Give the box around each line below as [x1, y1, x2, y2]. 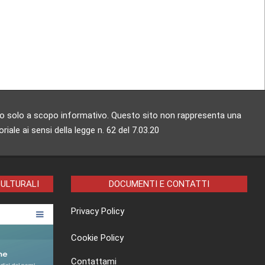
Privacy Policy [70, 206, 124, 217]
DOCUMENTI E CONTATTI [108, 179, 209, 190]
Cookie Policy [70, 232, 124, 244]
